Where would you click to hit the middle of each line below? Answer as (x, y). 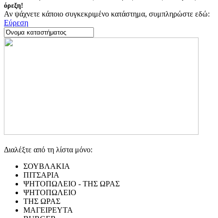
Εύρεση (16, 22)
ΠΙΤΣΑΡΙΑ (41, 175)
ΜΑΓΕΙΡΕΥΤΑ (48, 210)
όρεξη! (14, 5)
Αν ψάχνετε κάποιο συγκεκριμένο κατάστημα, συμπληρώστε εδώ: (107, 14)
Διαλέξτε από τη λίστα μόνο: (48, 149)
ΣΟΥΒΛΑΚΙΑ (47, 166)
